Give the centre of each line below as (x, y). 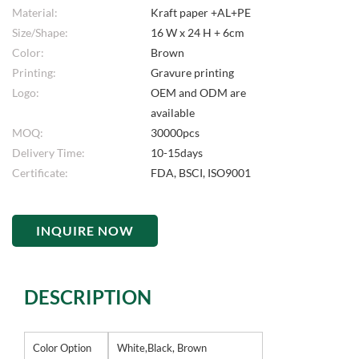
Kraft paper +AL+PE (201, 12)
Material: (35, 12)
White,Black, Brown (162, 348)
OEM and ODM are (199, 93)
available (173, 113)
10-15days (177, 153)
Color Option (62, 348)
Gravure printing (193, 73)
